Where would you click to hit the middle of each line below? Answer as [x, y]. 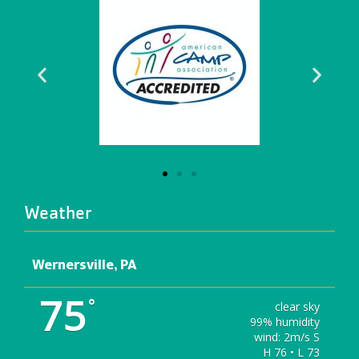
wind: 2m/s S [286, 337]
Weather [58, 214]
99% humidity [284, 322]
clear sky [297, 307]
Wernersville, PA [85, 266]
